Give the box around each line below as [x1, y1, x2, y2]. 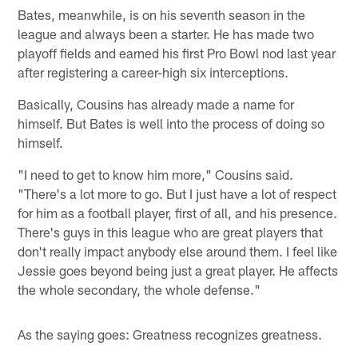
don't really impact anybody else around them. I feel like [18, 242, 338, 259]
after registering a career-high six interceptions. [18, 63, 289, 80]
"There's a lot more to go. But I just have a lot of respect [18, 185, 337, 201]
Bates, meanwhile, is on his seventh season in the [18, 6, 306, 22]
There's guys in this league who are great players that [18, 223, 324, 240]
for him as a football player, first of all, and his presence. [18, 204, 338, 221]
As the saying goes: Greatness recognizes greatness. [18, 325, 323, 342]
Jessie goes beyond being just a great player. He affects [18, 261, 339, 278]
